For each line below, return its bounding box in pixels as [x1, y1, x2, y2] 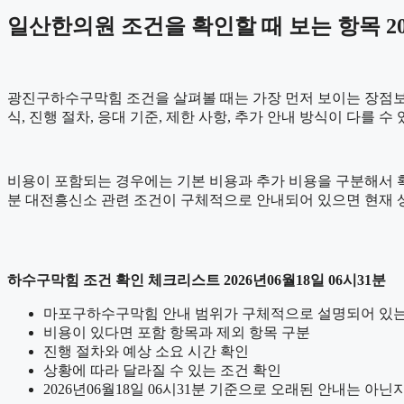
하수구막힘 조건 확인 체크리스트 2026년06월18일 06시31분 [7, 272, 386, 289]
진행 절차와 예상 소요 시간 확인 [43, 344, 249, 360]
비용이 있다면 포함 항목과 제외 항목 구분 [43, 325, 310, 341]
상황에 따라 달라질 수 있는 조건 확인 [43, 363, 281, 379]
